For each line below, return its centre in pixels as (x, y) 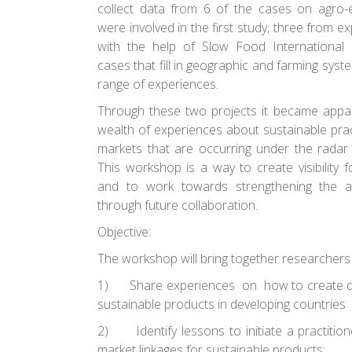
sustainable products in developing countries (222, 304)
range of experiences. (158, 84)
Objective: (124, 232)
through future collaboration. (178, 205)
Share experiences (182, 285)
